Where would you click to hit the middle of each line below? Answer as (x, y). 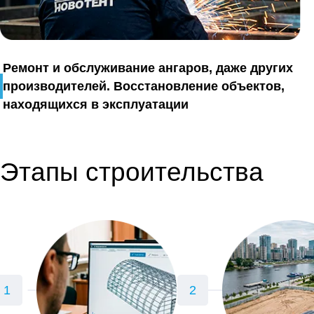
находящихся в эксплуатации (95, 104)
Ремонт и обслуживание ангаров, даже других (148, 68)
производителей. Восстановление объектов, (143, 86)
